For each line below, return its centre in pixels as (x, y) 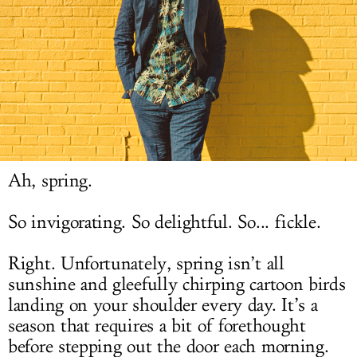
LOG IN (178, 18)
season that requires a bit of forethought (157, 326)
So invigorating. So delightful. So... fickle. (165, 222)
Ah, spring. (50, 180)
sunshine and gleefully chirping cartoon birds (177, 284)
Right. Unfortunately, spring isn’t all (146, 263)
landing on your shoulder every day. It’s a (163, 305)
